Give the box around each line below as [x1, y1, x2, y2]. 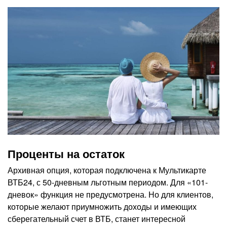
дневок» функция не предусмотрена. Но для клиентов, [8, 188, 213, 201]
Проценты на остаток [8, 145, 125, 162]
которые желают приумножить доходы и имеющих [8, 201, 197, 213]
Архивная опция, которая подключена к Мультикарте [8, 164, 206, 176]
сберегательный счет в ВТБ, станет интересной [8, 213, 185, 225]
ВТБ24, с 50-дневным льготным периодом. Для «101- [8, 176, 208, 188]
